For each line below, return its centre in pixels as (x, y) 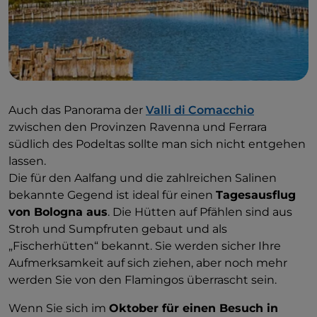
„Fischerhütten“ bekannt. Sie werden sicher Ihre (145, 246)
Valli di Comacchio (200, 110)
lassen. (27, 161)
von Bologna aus (58, 212)
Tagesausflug (256, 195)
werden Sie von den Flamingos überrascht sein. (143, 280)
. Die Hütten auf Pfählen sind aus (200, 212)
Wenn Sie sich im (59, 309)
